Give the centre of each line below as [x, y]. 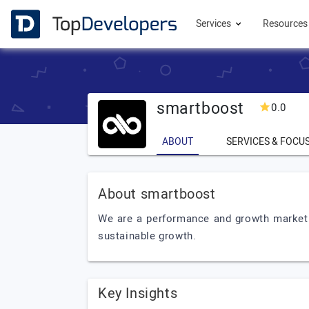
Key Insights [138, 293]
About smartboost [157, 194]
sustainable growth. [147, 236]
